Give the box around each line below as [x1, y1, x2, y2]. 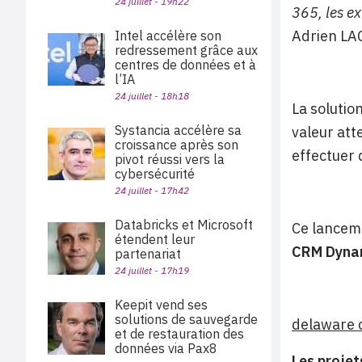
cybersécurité [115, 166, 195, 182]
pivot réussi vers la [115, 151, 225, 167]
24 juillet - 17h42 [115, 184, 189, 196]
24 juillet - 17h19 [115, 264, 189, 276]
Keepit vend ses [115, 297, 208, 313]
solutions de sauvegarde [115, 311, 258, 327]
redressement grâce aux [115, 42, 258, 58]
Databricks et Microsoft [115, 217, 253, 233]
